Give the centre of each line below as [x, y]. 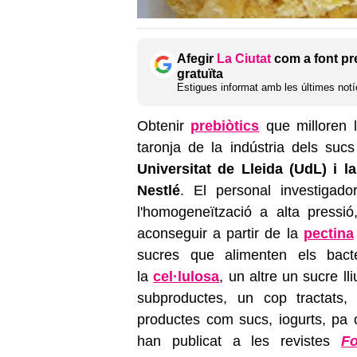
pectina [328, 233]
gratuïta [200, 73]
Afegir [197, 58]
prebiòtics [225, 126]
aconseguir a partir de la [220, 233]
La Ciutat [244, 58]
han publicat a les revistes [239, 341]
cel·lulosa [186, 276]
